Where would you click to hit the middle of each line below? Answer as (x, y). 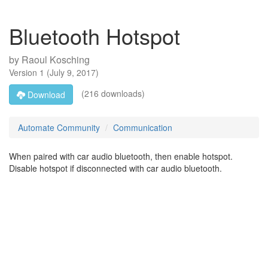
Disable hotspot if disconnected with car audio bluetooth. (115, 168)
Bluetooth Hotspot (95, 36)
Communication (143, 127)
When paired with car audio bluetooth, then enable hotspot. (121, 156)
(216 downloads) (112, 93)
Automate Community (59, 127)
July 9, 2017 (73, 72)
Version (24, 72)
